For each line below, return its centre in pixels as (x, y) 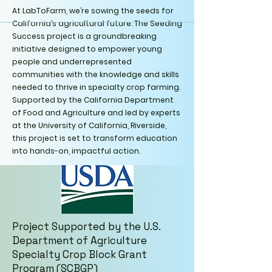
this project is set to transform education (95, 138)
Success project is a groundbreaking (84, 36)
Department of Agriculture (80, 240)
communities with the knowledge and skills (96, 74)
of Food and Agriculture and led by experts (96, 113)
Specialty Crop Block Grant (80, 254)
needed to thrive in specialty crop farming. (96, 87)
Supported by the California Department (93, 100)
